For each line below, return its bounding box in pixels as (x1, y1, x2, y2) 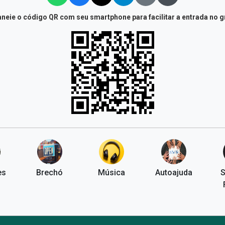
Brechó (36, 168, 63, 178)
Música (98, 168, 126, 178)
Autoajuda (155, 168, 192, 178)
